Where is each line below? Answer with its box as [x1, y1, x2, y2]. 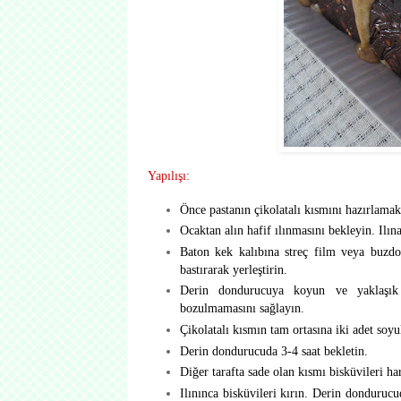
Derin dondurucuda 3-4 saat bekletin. [179, 343, 368, 358]
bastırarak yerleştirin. [179, 261, 287, 277]
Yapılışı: [148, 168, 190, 183]
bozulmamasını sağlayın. [179, 301, 304, 316]
